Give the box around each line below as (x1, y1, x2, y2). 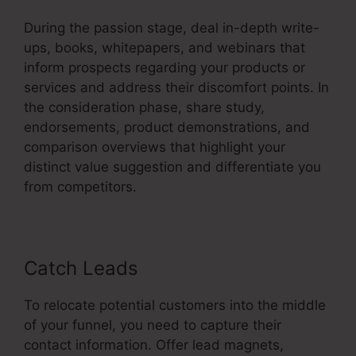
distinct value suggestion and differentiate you (24, 159, 321, 176)
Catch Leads (24, 257, 138, 281)
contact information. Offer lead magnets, (24, 337, 284, 354)
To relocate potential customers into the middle (24, 297, 326, 314)
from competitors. (24, 179, 137, 195)
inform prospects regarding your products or (24, 60, 305, 76)
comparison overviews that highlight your (24, 139, 285, 156)
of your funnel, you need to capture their (24, 317, 281, 334)
